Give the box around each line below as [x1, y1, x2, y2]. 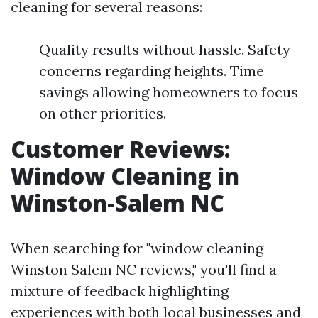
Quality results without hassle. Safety [39, 40, 290, 58]
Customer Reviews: [11, 133, 231, 164]
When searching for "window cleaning [11, 239, 263, 257]
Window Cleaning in [11, 160, 239, 191]
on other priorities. [39, 104, 166, 122]
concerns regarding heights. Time [39, 62, 264, 79]
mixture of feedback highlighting [11, 282, 229, 300]
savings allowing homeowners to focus [39, 83, 298, 101]
